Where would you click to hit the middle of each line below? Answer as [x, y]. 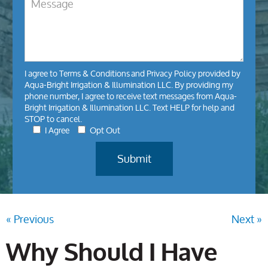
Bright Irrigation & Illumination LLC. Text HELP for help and [129, 108]
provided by [218, 74]
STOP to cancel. [53, 119]
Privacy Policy [171, 74]
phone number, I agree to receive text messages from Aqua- [130, 96]
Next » [247, 219]
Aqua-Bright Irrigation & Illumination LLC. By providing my [129, 85]
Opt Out [105, 130]
